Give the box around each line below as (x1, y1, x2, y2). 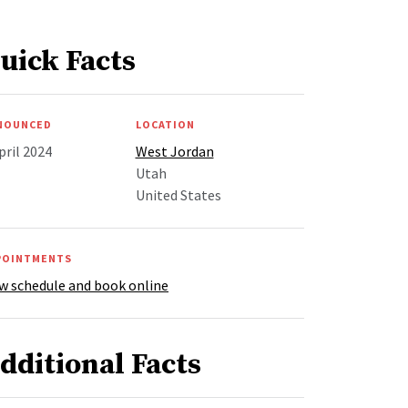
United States (135, 186, 221, 205)
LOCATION (135, 117, 195, 132)
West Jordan (135, 142, 214, 161)
